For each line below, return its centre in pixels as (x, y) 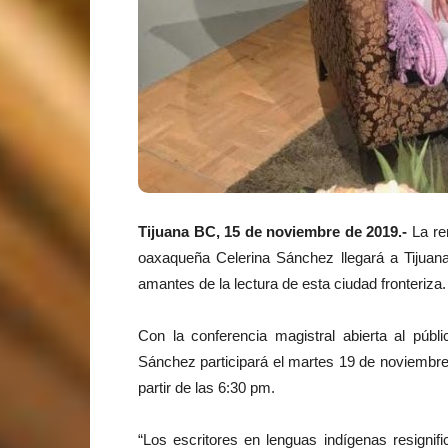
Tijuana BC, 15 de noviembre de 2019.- (273, 231)
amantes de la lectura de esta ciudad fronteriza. (292, 283)
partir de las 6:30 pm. (206, 387)
